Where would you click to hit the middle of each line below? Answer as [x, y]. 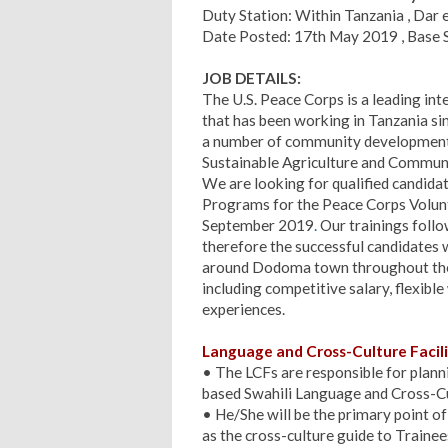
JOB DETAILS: [251, 77]
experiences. [243, 308]
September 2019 [258, 224]
